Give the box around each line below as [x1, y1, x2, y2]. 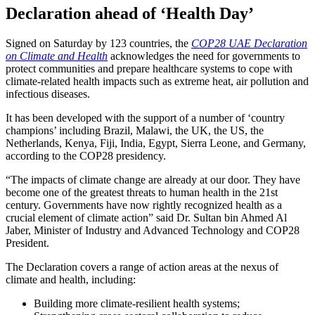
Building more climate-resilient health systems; [34, 297, 240, 310]
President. [6, 237, 49, 250]
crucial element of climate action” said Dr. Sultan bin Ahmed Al [6, 212, 287, 224]
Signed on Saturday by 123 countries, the [6, 37, 191, 50]
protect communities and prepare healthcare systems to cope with [6, 63, 292, 75]
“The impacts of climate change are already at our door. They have [6, 174, 300, 186]
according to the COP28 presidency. [6, 150, 166, 162]
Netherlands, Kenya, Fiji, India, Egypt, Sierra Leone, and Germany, [6, 137, 306, 150]
